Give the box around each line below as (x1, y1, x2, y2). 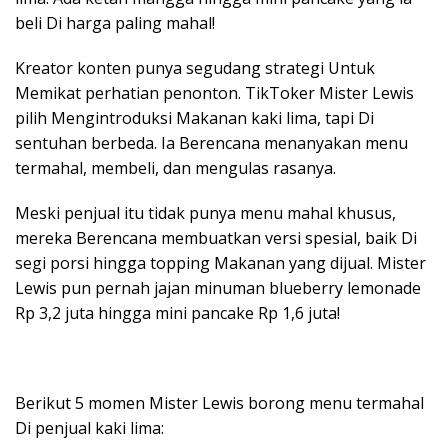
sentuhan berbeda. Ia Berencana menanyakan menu (15, 132, 408, 154)
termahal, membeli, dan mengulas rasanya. (15, 157, 336, 179)
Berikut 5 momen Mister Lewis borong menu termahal (15, 392, 424, 414)
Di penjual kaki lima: (15, 417, 164, 439)
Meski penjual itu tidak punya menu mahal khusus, (15, 202, 396, 224)
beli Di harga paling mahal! (15, 12, 215, 34)
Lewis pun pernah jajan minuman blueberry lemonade (15, 277, 421, 299)
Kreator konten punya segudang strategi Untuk (15, 57, 375, 79)
